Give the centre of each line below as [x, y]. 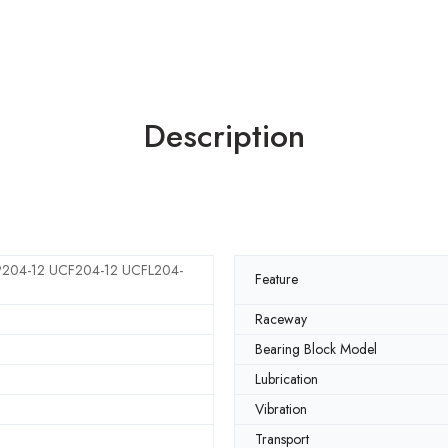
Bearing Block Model [316, 348]
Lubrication [286, 378]
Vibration [281, 408]
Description [224, 136]
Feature [276, 279]
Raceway [281, 318]
